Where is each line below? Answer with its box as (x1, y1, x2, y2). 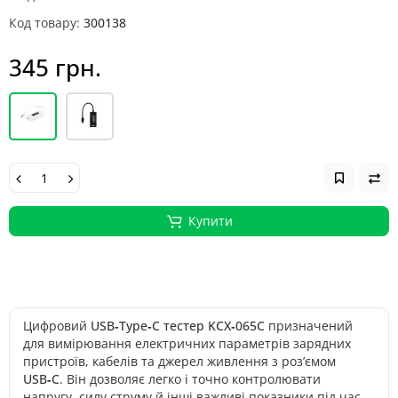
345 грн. (9, 52, 101, 84)
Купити (187, 212, 233, 229)
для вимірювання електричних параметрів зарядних (23, 335, 351, 352)
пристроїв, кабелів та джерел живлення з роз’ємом (23, 353, 336, 370)
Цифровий (23, 317, 91, 334)
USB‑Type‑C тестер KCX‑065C (91, 317, 265, 334)
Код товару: (9, 14, 80, 31)
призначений (265, 317, 353, 334)
